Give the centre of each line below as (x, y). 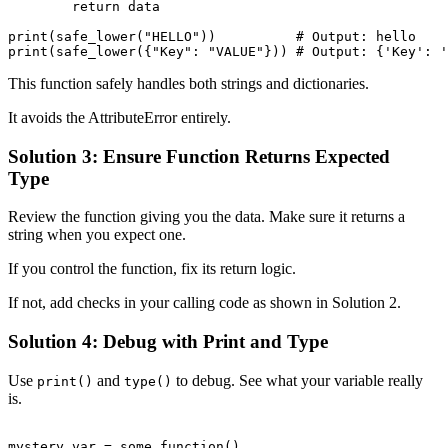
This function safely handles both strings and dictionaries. (188, 83)
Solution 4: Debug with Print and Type (168, 342)
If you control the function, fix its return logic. (152, 269)
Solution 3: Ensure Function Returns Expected (199, 156)
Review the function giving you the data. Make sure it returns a (206, 217)
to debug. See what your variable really (297, 380)
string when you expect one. (97, 235)
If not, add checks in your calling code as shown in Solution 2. (204, 303)
